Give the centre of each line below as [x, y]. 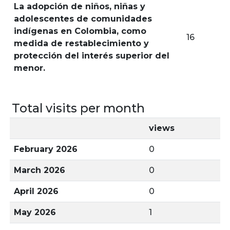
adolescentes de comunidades [83, 19]
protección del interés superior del [92, 56]
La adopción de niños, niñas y [80, 6]
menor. [30, 68]
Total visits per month [78, 108]
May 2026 [35, 212]
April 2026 [36, 191]
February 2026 [46, 149]
